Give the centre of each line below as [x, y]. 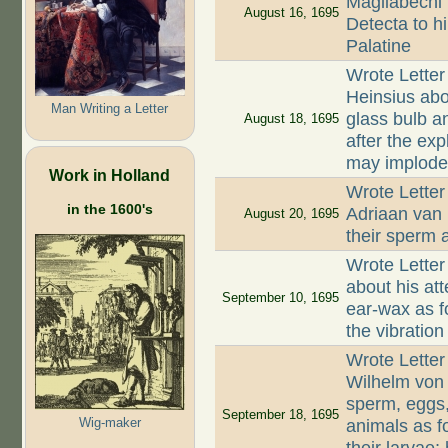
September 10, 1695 [280, 298]
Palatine [379, 46]
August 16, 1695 [291, 13]
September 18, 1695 [280, 415]
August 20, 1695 [291, 214]
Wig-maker [109, 422]
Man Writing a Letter [109, 108]
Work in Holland [109, 174]
